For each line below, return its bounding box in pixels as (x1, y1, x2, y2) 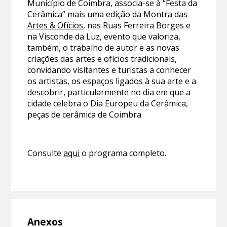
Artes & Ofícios (27, 19, 84, 31)
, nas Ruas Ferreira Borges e (83, 19, 191, 31)
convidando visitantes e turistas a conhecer (27, 64, 192, 75)
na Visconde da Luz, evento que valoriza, (27, 30, 181, 42)
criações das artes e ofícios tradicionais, (27, 53, 177, 64)
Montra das (143, 8, 188, 20)
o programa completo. (80, 147, 167, 159)
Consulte (27, 147, 64, 159)
